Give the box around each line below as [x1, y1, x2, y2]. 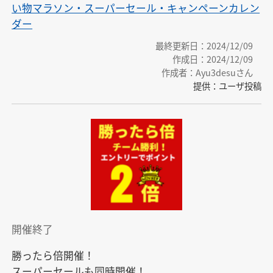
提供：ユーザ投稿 [193, 79, 261, 93]
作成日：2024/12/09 [172, 52, 253, 66]
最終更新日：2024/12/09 [155, 39, 253, 52]
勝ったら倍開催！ [12, 247, 95, 263]
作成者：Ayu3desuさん [161, 66, 253, 79]
